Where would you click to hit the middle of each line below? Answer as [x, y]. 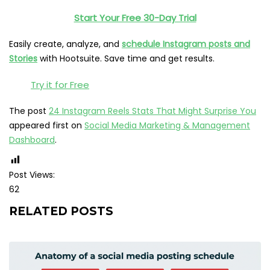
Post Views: [32, 175]
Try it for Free [60, 85]
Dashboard [32, 140]
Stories [23, 59]
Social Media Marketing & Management [167, 126]
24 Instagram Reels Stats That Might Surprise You [152, 111]
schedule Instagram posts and [186, 44]
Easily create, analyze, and [65, 44]
